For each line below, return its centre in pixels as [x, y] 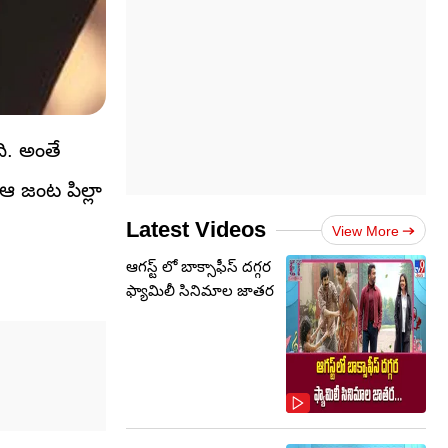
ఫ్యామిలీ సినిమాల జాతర [200, 290]
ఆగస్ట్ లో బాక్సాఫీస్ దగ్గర [198, 266]
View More [365, 231]
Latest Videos [196, 229]
